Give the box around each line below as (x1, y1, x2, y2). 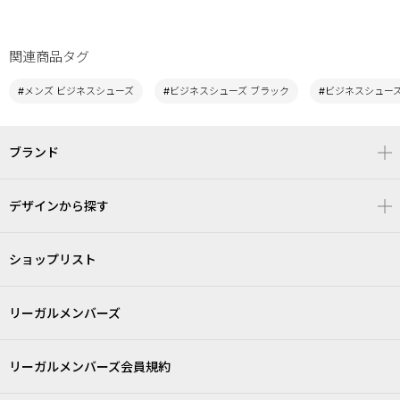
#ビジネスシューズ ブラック (163, 84, 289, 97)
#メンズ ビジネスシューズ (18, 84, 134, 97)
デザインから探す (9, 197, 109, 213)
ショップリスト (9, 251, 96, 267)
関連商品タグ (9, 47, 89, 65)
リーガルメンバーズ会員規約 (9, 358, 171, 374)
